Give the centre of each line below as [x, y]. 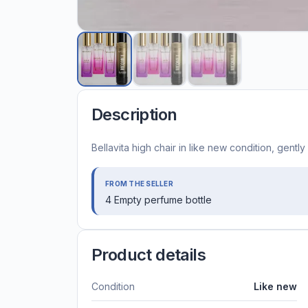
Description [134, 115]
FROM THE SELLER [139, 184]
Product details [148, 255]
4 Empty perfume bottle [158, 200]
